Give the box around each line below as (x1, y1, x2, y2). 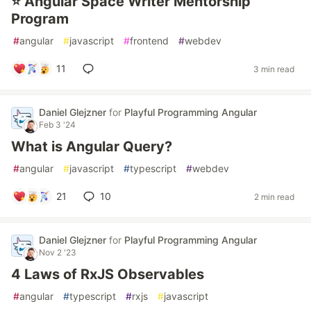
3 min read (253, 63, 294, 74)
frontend (130, 35, 169, 47)
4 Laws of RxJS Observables (11, 266, 204, 283)
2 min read (254, 191, 294, 202)
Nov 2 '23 (39, 247, 76, 258)
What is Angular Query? (11, 138, 172, 155)
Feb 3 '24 (39, 119, 76, 130)
